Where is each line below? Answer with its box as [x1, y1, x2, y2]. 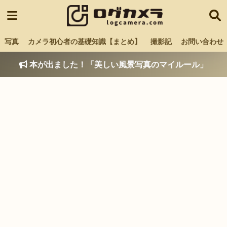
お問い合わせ [181, 37, 223, 46]
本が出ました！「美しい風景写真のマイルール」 [27, 60, 208, 69]
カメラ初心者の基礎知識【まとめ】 [28, 37, 141, 46]
